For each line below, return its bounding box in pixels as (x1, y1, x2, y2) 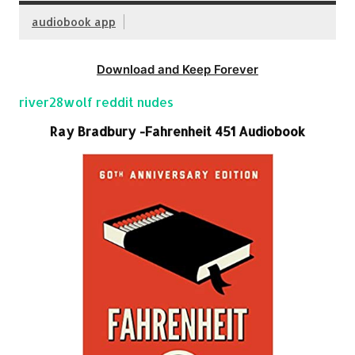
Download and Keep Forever (97, 61, 258, 77)
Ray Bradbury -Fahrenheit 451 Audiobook (50, 122, 305, 139)
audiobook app (32, 14, 116, 30)
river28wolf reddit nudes (19, 93, 174, 110)
